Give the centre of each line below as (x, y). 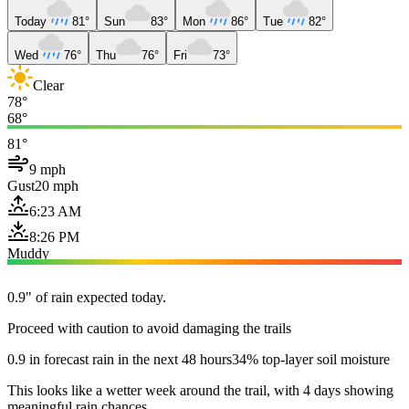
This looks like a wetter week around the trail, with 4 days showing (200, 390)
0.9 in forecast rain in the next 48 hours (120, 359)
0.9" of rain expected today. (87, 297)
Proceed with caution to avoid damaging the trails (149, 328)
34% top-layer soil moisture (311, 359)
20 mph (57, 185)
